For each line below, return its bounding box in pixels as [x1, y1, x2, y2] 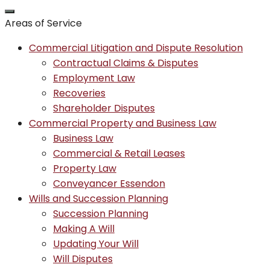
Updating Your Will [53, 236, 139, 251]
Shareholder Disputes [53, 101, 155, 115]
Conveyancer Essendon [53, 176, 165, 190]
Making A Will [53, 221, 115, 236]
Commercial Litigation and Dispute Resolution [29, 40, 243, 55]
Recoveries [53, 86, 105, 100]
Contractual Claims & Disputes [53, 55, 198, 70]
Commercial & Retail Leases [53, 146, 185, 160]
